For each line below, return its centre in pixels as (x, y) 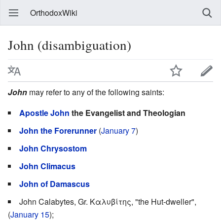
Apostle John (44, 112)
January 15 (30, 214)
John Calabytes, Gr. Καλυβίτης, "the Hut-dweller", (108, 201)
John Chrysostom (53, 148)
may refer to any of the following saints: (96, 92)
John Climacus (47, 166)
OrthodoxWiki (54, 13)
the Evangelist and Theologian (128, 112)
